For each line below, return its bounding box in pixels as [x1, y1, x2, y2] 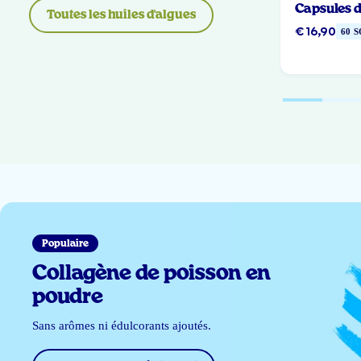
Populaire [42, 239, 89, 249]
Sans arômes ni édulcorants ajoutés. [32, 319, 212, 333]
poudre [32, 287, 104, 308]
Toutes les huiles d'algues [46, 8, 196, 21]
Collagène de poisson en [32, 263, 272, 284]
